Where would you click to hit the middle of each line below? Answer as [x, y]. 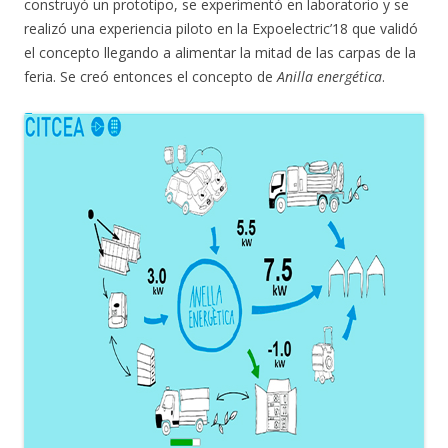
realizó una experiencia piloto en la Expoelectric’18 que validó [221, 28]
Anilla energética [329, 76]
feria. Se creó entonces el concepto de [150, 76]
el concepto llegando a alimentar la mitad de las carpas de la [220, 52]
